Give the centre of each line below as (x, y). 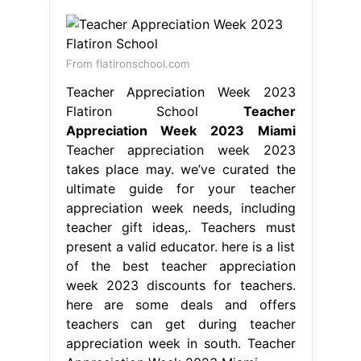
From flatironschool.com (128, 63)
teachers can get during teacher (180, 324)
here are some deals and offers (180, 304)
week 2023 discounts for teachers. (180, 285)
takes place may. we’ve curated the (180, 169)
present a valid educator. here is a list (180, 246)
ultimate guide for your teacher (180, 188)
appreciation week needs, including (180, 207)
